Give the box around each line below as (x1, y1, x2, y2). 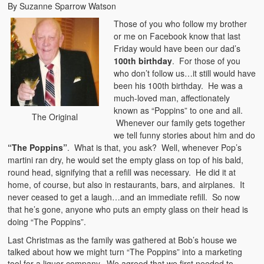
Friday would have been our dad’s (114, 42, 241, 55)
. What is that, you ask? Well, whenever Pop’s (67, 141, 242, 154)
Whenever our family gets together (114, 117, 246, 129)
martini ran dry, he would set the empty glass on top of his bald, (8, 154, 244, 166)
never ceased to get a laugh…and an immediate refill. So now (8, 191, 240, 203)
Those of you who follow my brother (114, 18, 247, 30)
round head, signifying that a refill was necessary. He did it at (8, 166, 236, 179)
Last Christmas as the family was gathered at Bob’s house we (8, 234, 237, 246)
